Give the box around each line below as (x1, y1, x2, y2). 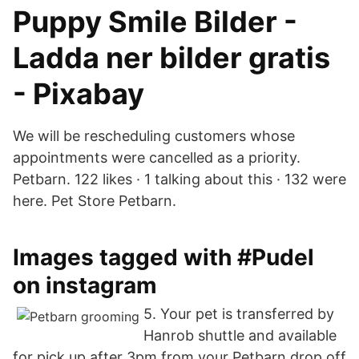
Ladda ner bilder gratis (13, 40, 330, 75)
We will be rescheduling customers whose (13, 127, 295, 144)
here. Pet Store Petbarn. (13, 192, 176, 209)
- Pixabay (13, 76, 144, 111)
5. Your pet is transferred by (143, 305, 334, 322)
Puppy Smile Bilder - (13, 4, 297, 39)
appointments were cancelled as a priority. (13, 149, 301, 166)
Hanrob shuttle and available (143, 327, 337, 344)
